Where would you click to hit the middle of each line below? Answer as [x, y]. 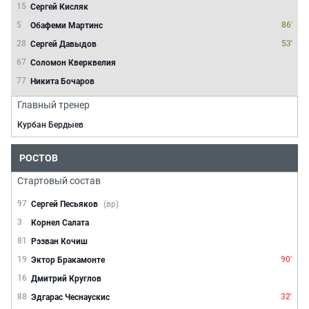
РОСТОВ [39, 158]
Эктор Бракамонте [68, 260]
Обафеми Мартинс [67, 25]
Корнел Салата [60, 222]
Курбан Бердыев [50, 125]
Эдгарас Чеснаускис [70, 297]
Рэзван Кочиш [59, 241]
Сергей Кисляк [59, 7]
